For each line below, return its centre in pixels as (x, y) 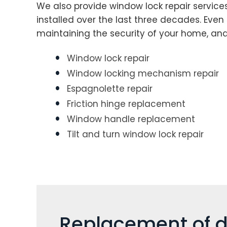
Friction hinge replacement (126, 104)
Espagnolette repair (110, 89)
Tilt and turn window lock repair (135, 134)
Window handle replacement (131, 119)
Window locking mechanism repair (143, 73)
